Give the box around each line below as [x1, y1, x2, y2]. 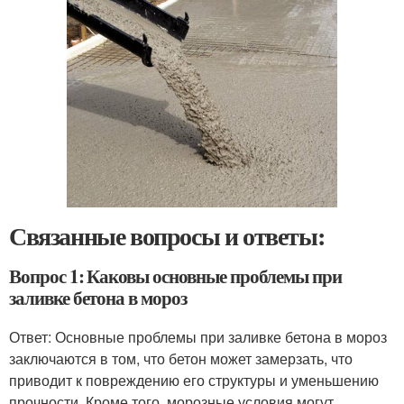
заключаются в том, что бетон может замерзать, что [9, 348, 353, 370]
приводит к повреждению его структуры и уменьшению [9, 370, 379, 391]
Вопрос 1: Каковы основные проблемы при [9, 262, 343, 290]
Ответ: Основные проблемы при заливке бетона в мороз [9, 326, 387, 348]
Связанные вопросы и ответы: [9, 217, 325, 255]
